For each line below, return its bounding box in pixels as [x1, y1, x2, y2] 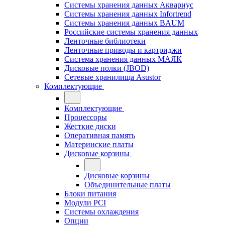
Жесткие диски [64, 122, 116, 131]
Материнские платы [64, 140, 134, 149]
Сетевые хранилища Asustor [64, 73, 161, 82]
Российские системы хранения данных [64, 28, 198, 37]
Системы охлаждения [64, 207, 139, 216]
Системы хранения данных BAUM [64, 19, 184, 28]
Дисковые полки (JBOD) [64, 64, 149, 73]
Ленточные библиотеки [64, 37, 146, 46]
